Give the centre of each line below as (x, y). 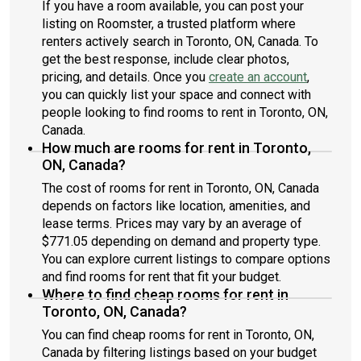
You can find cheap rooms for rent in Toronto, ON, (178, 335)
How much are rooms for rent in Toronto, (176, 148)
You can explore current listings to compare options (186, 259)
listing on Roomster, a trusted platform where (169, 24)
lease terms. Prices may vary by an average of (172, 224)
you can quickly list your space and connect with (176, 95)
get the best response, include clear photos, (166, 59)
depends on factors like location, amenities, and (176, 206)
